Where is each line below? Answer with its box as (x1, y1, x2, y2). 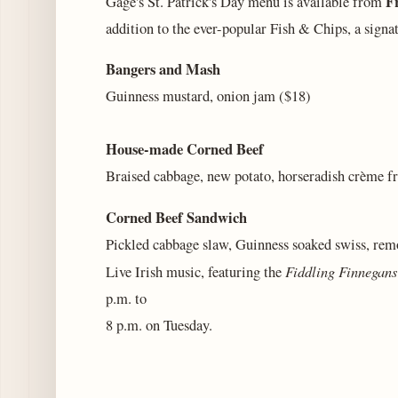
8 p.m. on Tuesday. (106, 314, 212, 335)
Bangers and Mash (106, 59, 220, 81)
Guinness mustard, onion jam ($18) (106, 86, 311, 107)
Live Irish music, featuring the (106, 261, 285, 282)
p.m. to (106, 288, 147, 308)
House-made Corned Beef (106, 139, 264, 161)
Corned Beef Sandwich (106, 206, 247, 228)
